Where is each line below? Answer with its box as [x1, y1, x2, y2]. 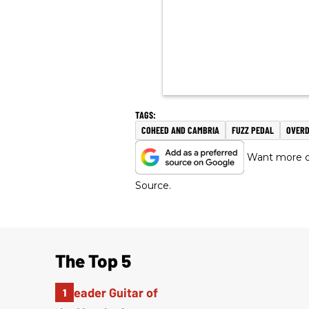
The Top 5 [55, 250, 131, 272]
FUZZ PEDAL [232, 124, 274, 137]
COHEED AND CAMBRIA [141, 124, 219, 137]
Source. [135, 179, 171, 192]
